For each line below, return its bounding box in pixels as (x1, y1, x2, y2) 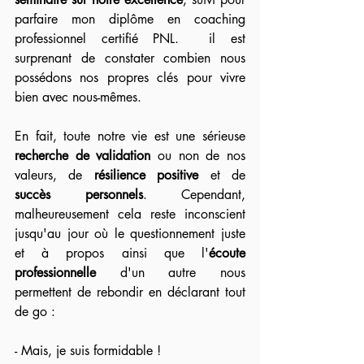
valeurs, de (15, 167, 94, 184)
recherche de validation (15, 147, 151, 165)
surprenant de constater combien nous (15, 50, 245, 67)
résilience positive (93, 167, 199, 184)
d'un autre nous (119, 264, 246, 282)
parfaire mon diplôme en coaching (15, 11, 245, 28)
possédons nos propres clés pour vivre (15, 69, 245, 87)
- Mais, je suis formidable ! (15, 342, 161, 360)
